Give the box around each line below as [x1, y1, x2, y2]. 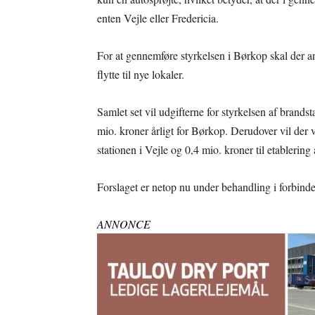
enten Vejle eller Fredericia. [97, 11, 219, 25]
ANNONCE [97, 217, 150, 231]
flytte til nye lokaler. [97, 67, 184, 82]
